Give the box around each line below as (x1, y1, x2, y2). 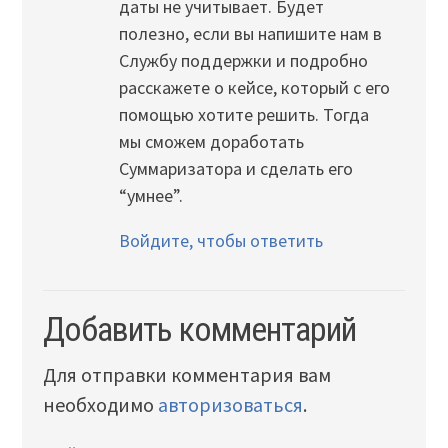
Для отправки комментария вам (42, 361, 331, 387)
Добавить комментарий (42, 309, 356, 350)
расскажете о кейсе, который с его (118, 75, 390, 99)
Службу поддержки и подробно (118, 48, 368, 72)
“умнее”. (118, 183, 183, 207)
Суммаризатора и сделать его (118, 156, 353, 180)
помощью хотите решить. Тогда (118, 102, 369, 126)
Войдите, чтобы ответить (118, 228, 323, 252)
